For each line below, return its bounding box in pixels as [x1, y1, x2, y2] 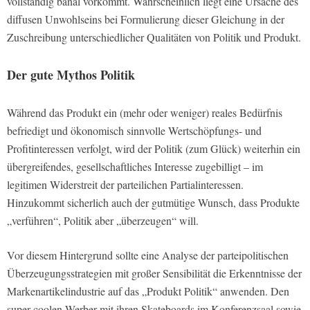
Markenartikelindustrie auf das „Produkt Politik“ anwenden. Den [7, 284, 289, 299]
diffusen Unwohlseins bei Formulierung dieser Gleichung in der [7, 12, 284, 27]
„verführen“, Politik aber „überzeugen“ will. [7, 213, 199, 228]
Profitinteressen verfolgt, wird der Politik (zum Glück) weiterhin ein [7, 141, 300, 156]
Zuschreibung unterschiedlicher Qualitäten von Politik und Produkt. [7, 30, 301, 45]
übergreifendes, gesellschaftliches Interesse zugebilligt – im [7, 159, 263, 174]
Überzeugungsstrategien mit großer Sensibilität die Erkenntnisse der [7, 266, 302, 281]
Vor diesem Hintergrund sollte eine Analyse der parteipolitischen [7, 248, 289, 263]
